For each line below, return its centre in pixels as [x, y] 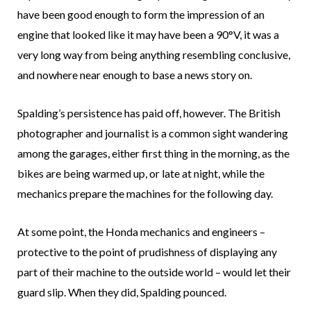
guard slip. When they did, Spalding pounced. [122, 292]
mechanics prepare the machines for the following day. [145, 194]
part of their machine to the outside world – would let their [154, 272]
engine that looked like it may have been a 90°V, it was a [148, 35]
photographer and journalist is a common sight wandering [153, 133]
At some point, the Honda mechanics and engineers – [141, 232]
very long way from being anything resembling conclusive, [154, 55]
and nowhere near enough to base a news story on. [135, 75]
